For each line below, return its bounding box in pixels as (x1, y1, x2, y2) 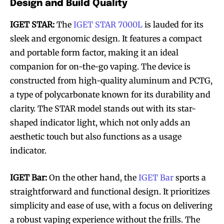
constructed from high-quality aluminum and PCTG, (10, 75, 212, 85)
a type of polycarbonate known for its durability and (10, 89, 210, 99)
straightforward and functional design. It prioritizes (10, 186, 210, 196)
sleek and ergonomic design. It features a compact (10, 33, 202, 43)
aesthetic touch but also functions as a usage (10, 131, 181, 141)
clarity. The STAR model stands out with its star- (10, 103, 196, 113)
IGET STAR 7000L (73, 19, 144, 29)
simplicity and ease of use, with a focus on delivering (10, 200, 212, 210)
